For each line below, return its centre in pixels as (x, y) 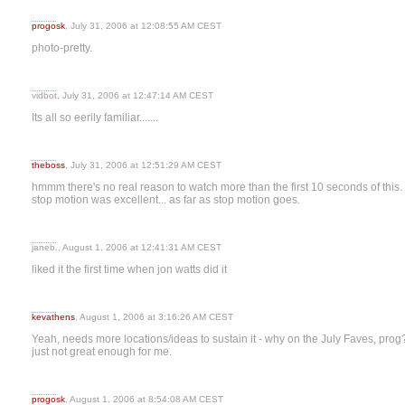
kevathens (53, 317)
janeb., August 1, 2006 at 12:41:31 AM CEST (127, 247)
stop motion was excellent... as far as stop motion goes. (166, 200)
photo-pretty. (62, 48)
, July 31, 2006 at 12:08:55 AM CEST (143, 26)
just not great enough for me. (102, 352)
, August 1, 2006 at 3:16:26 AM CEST (154, 317)
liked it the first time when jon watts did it (129, 269)
